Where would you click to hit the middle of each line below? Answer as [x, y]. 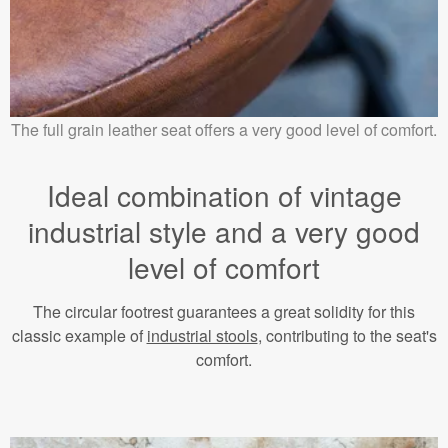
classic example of [79, 336]
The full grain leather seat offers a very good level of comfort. [224, 130]
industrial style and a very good [224, 231]
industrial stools [202, 336]
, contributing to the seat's [347, 336]
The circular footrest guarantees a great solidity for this [224, 312]
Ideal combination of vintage [224, 195]
